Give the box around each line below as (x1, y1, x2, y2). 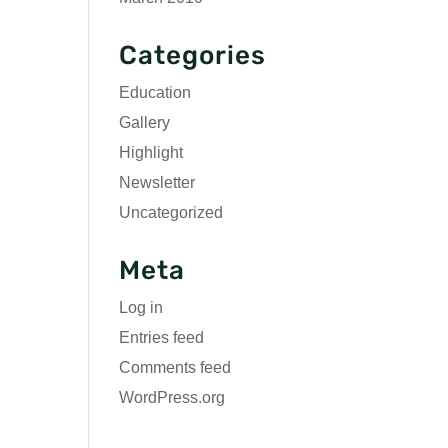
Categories (119, 40, 267, 71)
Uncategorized (119, 204, 224, 221)
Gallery (119, 114, 171, 131)
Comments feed (119, 359, 232, 376)
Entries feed (119, 329, 205, 346)
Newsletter (119, 174, 196, 191)
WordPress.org (119, 389, 226, 406)
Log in (119, 299, 164, 316)
